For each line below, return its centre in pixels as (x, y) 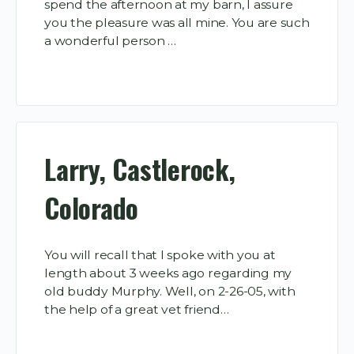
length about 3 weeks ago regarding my (168, 273)
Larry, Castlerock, (140, 169)
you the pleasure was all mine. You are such (177, 22)
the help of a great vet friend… (137, 309)
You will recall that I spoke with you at (160, 254)
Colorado (92, 208)
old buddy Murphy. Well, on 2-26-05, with (170, 291)
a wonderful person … (111, 40)
